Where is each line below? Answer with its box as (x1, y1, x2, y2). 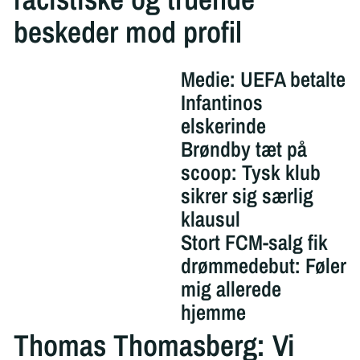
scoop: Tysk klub (180, 158, 321, 187)
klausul (180, 205, 240, 234)
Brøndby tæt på (180, 135, 307, 164)
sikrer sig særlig (180, 182, 313, 211)
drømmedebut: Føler (180, 252, 346, 280)
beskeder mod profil (13, 11, 242, 53)
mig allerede (180, 275, 281, 304)
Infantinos (180, 88, 263, 117)
